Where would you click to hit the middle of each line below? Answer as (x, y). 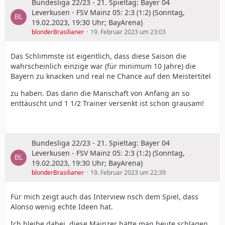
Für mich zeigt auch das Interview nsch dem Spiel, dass (104, 197)
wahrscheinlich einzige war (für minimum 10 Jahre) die (103, 66)
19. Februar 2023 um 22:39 (128, 173)
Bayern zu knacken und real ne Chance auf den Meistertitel (111, 76)
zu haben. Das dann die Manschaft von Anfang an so (100, 93)
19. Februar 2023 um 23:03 (128, 32)
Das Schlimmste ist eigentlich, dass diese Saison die (98, 56)
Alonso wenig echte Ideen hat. (62, 207)
